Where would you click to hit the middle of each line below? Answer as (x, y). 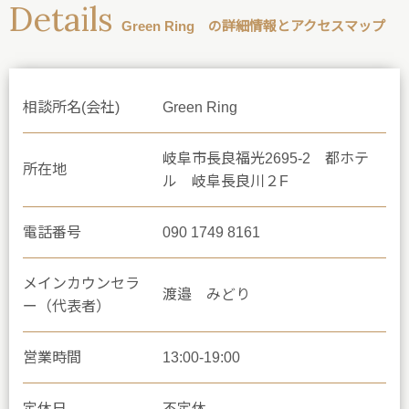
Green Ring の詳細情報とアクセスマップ (253, 26)
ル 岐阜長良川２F (225, 181)
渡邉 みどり (206, 294)
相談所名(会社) (71, 107)
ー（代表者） (67, 306)
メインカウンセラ (81, 283)
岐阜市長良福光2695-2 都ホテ (266, 158)
